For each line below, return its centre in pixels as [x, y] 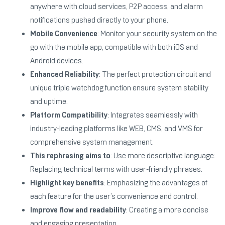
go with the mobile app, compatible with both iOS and [114, 47]
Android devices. [57, 61]
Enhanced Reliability [65, 74]
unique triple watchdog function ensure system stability [119, 88]
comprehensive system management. [92, 142]
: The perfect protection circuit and [155, 74]
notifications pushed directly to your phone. [99, 20]
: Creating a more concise [167, 210]
